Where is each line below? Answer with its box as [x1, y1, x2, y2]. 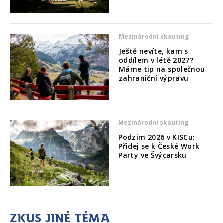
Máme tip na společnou [118, 64, 205, 74]
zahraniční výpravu [118, 73, 189, 83]
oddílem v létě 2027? [118, 55, 194, 65]
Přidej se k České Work [118, 141, 200, 151]
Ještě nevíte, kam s [118, 46, 188, 56]
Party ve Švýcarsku [118, 150, 187, 160]
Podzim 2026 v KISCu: [118, 132, 195, 142]
